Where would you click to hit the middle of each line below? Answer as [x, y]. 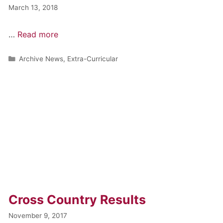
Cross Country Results [77, 199]
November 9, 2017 [38, 215]
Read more [38, 34]
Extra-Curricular [93, 58]
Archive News [41, 58]
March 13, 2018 [33, 7]
